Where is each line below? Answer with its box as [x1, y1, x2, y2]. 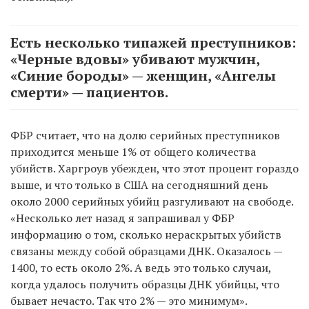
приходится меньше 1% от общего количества [10, 143, 256, 159]
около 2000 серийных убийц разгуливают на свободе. [10, 193, 293, 209]
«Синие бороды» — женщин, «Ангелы [10, 66, 276, 85]
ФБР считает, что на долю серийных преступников [10, 127, 280, 143]
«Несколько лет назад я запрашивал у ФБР [10, 210, 235, 226]
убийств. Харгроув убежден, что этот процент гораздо [10, 160, 299, 176]
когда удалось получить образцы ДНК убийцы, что [10, 276, 279, 292]
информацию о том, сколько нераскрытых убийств [10, 226, 281, 242]
